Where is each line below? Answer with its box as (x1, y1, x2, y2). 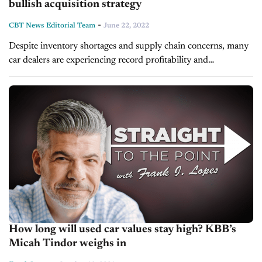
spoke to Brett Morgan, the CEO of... (9, 83, 153, 93)
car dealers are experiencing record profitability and (9, 55, 208, 65)
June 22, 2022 (104, 22, 149, 29)
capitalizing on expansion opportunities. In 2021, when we (9, 69, 237, 79)
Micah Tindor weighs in (9, 238, 126, 250)
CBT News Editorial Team (9, 22, 95, 29)
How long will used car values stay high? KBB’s (9, 224, 236, 236)
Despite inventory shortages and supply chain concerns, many (9, 41, 249, 51)
